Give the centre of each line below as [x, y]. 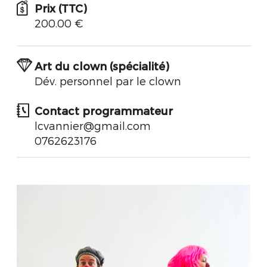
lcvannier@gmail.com [93, 125]
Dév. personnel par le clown [108, 81]
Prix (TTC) [60, 8]
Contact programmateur [104, 111]
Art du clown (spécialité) [102, 66]
